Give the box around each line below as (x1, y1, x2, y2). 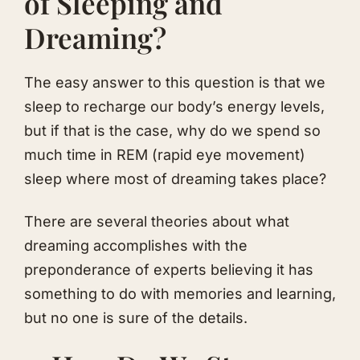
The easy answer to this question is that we (24, 74, 325, 92)
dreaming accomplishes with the (24, 236, 247, 254)
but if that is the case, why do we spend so (24, 122, 321, 140)
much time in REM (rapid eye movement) (24, 146, 305, 164)
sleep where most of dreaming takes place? (24, 170, 326, 188)
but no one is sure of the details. (24, 309, 247, 326)
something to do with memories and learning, (24, 284, 336, 302)
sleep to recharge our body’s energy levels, (24, 98, 325, 116)
